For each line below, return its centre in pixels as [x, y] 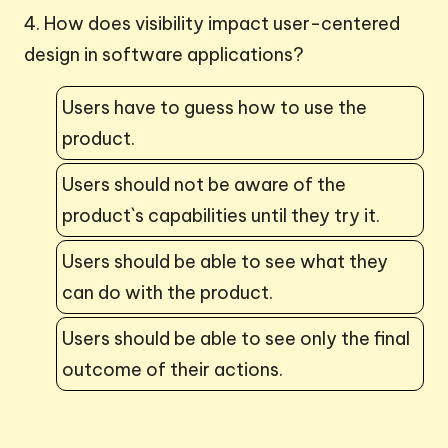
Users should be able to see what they [225, 261]
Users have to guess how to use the [214, 107]
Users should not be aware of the [204, 184]
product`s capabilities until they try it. [221, 215]
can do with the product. [167, 292]
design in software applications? [164, 54]
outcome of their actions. [172, 369]
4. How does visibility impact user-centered [212, 23]
